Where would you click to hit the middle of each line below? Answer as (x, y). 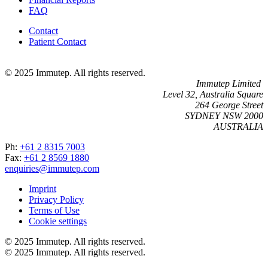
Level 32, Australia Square (213, 94)
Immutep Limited (230, 83)
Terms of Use (54, 210)
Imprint (42, 188)
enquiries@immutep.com (52, 168)
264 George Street (229, 105)
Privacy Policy (56, 199)
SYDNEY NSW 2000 (224, 115)
